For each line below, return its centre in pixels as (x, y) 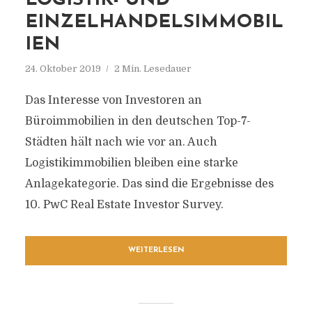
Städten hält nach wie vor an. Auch (121, 142)
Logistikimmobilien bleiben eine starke (131, 163)
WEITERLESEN (156, 250)
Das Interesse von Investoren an (113, 100)
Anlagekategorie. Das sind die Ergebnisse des (149, 184)
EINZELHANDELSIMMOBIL (154, 23)
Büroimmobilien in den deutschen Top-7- (138, 121)
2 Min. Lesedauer (153, 69)
